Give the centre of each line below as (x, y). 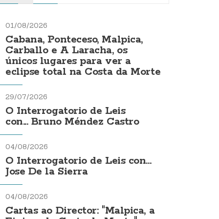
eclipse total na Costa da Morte (83, 72)
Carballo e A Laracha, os (66, 50)
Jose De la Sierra (47, 172)
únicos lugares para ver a (68, 61)
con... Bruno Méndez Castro (72, 122)
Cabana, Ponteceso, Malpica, (74, 40)
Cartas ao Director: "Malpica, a (80, 211)
